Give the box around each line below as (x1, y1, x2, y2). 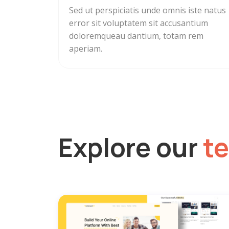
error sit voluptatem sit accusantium (69, 17, 208, 29)
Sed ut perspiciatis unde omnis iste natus (69, 5, 226, 16)
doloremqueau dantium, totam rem (69, 30, 203, 42)
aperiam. (69, 43, 102, 55)
